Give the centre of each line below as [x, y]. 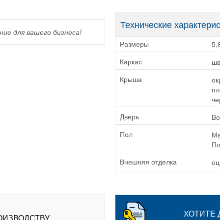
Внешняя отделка [149, 162]
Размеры [135, 44]
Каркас [132, 62]
